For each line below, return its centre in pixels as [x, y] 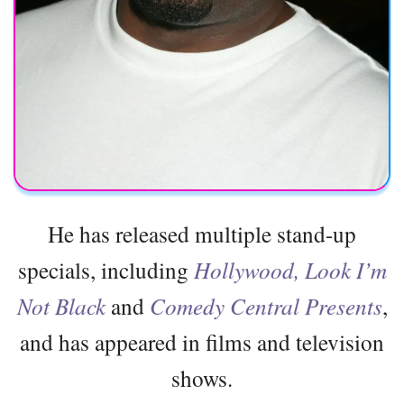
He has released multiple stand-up [202, 234]
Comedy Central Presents [266, 306]
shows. [202, 378]
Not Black [61, 306]
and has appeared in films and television [202, 342]
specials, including [106, 270]
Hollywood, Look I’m [290, 270]
